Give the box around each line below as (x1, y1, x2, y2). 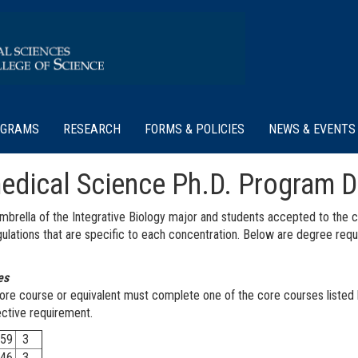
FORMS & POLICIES (144, 121, 245, 137)
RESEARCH (62, 121, 121, 137)
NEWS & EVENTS (268, 121, 356, 137)
